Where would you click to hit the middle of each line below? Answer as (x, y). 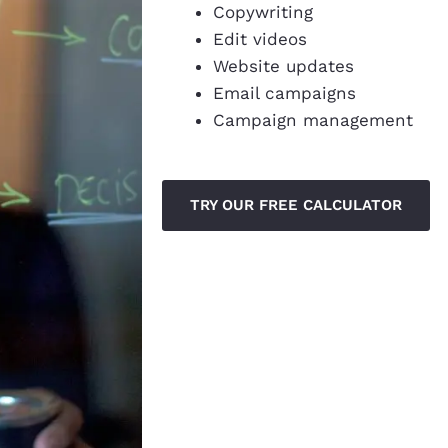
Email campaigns (287, 93)
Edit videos (263, 39)
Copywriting (263, 12)
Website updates (283, 66)
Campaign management (316, 120)
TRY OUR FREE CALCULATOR (296, 204)
